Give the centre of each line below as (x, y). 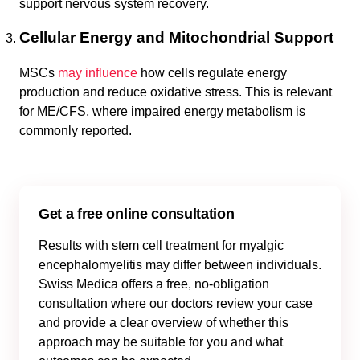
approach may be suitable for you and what (161, 342)
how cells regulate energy (212, 73)
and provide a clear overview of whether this (164, 323)
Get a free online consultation (137, 214)
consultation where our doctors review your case (176, 303)
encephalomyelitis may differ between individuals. (180, 265)
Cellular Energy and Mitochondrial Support (176, 37)
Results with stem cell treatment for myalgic (161, 245)
